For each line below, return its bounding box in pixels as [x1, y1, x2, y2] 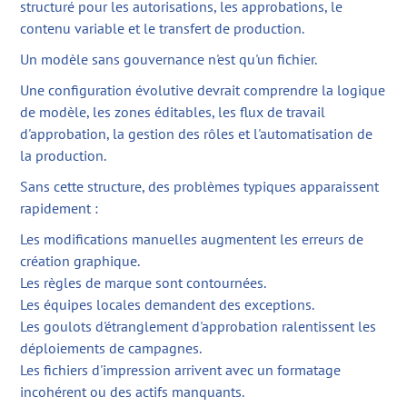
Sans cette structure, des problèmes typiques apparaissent [20, 177, 380, 196]
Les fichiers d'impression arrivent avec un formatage [20, 361, 342, 380]
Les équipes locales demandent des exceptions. [20, 295, 315, 314]
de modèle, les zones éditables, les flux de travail [20, 103, 326, 122]
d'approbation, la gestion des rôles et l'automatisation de [20, 124, 373, 144]
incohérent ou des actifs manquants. [20, 382, 245, 402]
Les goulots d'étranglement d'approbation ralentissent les [20, 317, 377, 336]
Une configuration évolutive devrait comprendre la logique [20, 81, 386, 100]
